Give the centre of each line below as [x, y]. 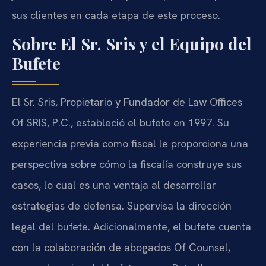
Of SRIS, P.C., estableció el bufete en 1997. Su [121, 123]
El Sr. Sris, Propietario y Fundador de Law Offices [127, 102]
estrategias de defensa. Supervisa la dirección [122, 206]
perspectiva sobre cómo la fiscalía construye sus [127, 164]
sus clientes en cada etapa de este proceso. [116, 15]
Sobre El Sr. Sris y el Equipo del [132, 44]
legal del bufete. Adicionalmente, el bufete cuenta [132, 227]
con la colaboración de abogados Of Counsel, [121, 248]
